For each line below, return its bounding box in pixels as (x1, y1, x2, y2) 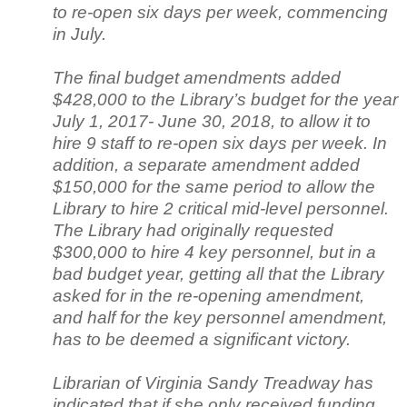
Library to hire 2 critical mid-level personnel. (53, 198, 389, 218)
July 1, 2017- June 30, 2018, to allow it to (53, 111, 371, 131)
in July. (53, 24, 106, 44)
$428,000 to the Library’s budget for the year (53, 89, 398, 109)
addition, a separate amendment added (53, 154, 360, 174)
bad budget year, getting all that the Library (53, 263, 384, 283)
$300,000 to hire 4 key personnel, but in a (53, 242, 376, 262)
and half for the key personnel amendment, (53, 307, 387, 327)
